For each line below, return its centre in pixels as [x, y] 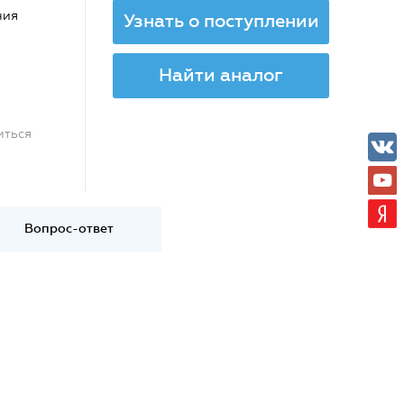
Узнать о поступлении [221, 21]
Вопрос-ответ [69, 229]
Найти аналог [221, 75]
